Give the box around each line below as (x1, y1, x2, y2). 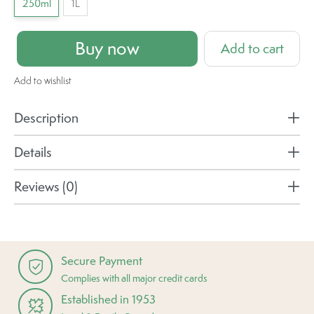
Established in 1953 (61, 291, 156, 307)
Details (14, 143, 52, 162)
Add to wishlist (14, 74, 71, 87)
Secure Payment (61, 252, 143, 268)
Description (14, 109, 78, 128)
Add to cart (220, 39, 284, 58)
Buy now (75, 36, 139, 61)
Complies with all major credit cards (61, 271, 208, 285)
